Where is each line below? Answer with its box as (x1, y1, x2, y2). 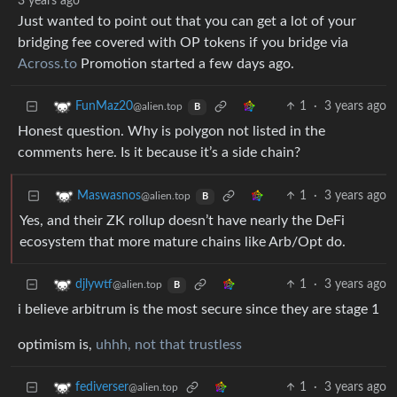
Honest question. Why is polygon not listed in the (18, 124, 325, 139)
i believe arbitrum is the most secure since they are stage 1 (18, 302, 379, 317)
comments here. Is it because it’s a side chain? (18, 145, 300, 160)
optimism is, (18, 338, 96, 353)
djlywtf (75, 278, 113, 292)
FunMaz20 (75, 100, 133, 113)
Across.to (18, 57, 77, 72)
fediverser (75, 381, 128, 394)
